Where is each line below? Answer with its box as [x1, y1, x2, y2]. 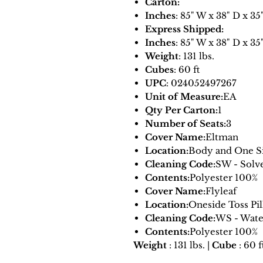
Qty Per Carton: [145, 104, 218, 116]
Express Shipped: [145, 23, 224, 35]
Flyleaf [205, 186, 237, 197]
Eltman [205, 131, 238, 143]
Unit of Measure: [145, 91, 223, 103]
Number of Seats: [145, 118, 226, 130]
